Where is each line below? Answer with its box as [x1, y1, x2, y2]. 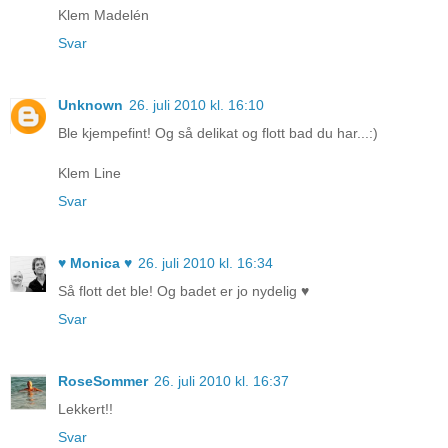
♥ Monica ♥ [58, 255, 132, 272]
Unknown [58, 97, 123, 114]
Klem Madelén [58, 7, 149, 24]
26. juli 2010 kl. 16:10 [129, 97, 264, 114]
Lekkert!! [58, 401, 113, 418]
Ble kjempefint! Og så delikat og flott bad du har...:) [58, 125, 378, 142]
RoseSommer [58, 373, 148, 390]
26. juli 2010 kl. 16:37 [154, 373, 289, 390]
